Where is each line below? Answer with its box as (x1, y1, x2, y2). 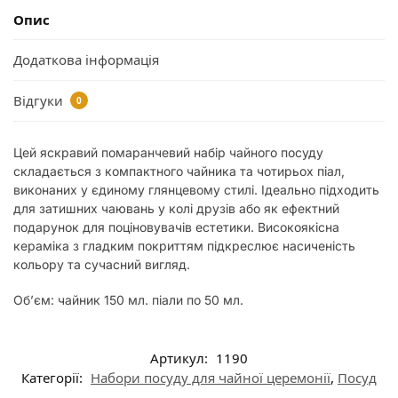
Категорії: (21, 368, 86, 386)
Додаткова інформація (13, 51, 159, 69)
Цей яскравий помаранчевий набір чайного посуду (13, 144, 323, 160)
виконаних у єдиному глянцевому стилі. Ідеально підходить (13, 181, 379, 197)
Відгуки (13, 91, 67, 109)
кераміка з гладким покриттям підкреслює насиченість (13, 237, 355, 253)
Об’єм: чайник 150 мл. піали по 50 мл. (13, 292, 243, 308)
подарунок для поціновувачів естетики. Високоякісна (13, 219, 339, 235)
